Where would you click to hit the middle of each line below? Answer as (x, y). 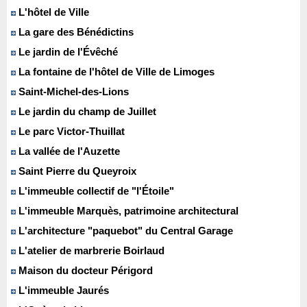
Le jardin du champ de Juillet (86, 112)
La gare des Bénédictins (75, 32)
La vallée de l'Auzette (68, 151)
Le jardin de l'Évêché (67, 52)
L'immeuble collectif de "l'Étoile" (95, 191)
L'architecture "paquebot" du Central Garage (124, 231)
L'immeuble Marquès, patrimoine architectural (127, 211)
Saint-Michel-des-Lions (72, 92)
